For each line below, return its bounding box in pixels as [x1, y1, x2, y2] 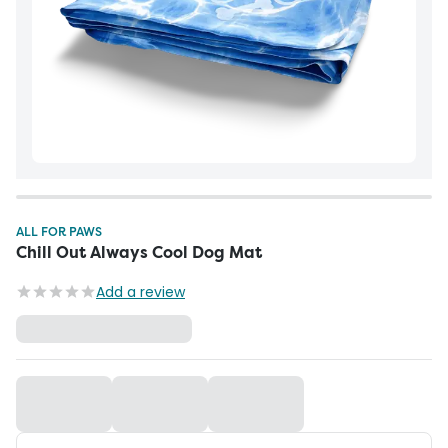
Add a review [96, 282, 185, 302]
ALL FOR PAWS [16, 223, 102, 240]
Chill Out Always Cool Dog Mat [16, 242, 262, 263]
